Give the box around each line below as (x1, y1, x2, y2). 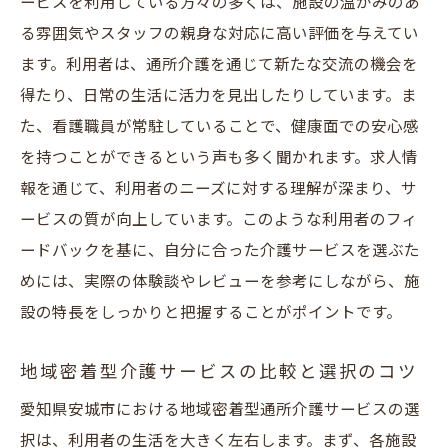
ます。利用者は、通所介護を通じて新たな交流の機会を (20, 56, 418, 75)
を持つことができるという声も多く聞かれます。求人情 (20, 149, 418, 168)
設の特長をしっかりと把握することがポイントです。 (20, 304, 402, 323)
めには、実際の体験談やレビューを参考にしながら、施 (20, 273, 420, 292)
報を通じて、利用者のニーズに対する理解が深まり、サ (20, 180, 417, 199)
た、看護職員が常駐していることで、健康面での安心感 (20, 118, 419, 137)
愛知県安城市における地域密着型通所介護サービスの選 (20, 401, 420, 420)
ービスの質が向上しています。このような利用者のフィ (20, 211, 418, 230)
